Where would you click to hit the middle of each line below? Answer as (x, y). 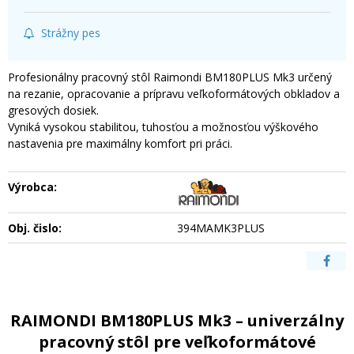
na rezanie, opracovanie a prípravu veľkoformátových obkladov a (174, 94)
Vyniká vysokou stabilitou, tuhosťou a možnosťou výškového (163, 127)
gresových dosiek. (53, 110)
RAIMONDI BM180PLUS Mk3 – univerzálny (177, 320)
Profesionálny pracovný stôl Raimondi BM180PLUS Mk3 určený (170, 77)
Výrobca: (32, 187)
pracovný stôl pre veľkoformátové (177, 342)
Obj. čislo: (35, 228)
